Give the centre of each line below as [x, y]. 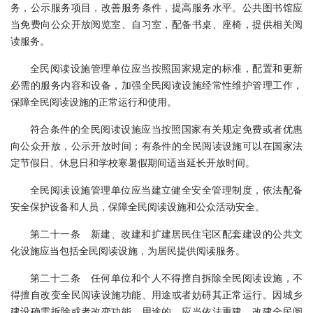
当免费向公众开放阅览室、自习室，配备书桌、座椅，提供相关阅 [156, 24]
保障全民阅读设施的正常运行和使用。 [94, 101]
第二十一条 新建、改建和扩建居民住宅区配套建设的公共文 [166, 233]
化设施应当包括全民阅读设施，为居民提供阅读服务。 [128, 250]
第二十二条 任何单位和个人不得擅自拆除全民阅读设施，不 [166, 277]
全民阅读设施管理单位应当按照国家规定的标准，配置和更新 [166, 68]
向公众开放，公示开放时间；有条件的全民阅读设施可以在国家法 [156, 145]
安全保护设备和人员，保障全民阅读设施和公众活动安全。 [138, 206]
